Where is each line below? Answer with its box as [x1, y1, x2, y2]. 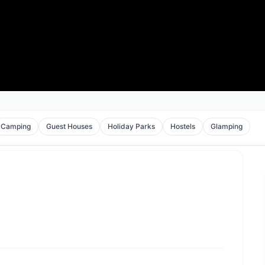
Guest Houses [46, 122, 93, 131]
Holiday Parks [108, 122, 156, 131]
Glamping [211, 122, 243, 131]
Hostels [170, 122, 196, 131]
